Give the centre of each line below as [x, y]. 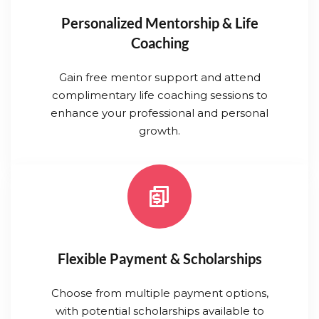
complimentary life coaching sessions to [159, 95]
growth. [159, 131]
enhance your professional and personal [159, 113]
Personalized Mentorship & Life [159, 23]
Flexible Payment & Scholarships [159, 259]
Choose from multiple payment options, [159, 293]
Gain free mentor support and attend [159, 78]
